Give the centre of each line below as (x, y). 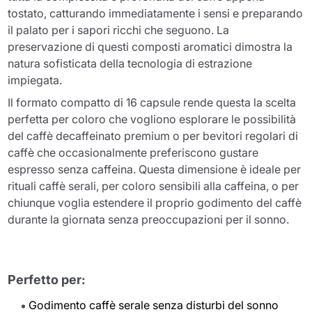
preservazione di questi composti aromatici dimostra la (150, 46)
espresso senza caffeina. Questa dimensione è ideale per (155, 169)
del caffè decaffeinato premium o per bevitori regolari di (153, 135)
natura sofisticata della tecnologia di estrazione (130, 63)
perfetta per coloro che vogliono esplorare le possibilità (152, 119)
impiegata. (35, 80)
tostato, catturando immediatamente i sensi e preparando (156, 13)
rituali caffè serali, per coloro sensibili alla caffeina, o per (154, 186)
